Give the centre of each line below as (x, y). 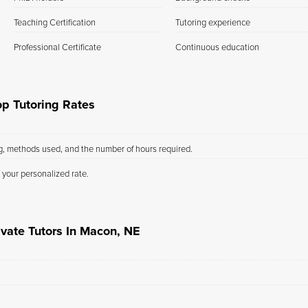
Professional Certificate (57, 48)
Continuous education (217, 48)
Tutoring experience (213, 23)
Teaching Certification (55, 23)
